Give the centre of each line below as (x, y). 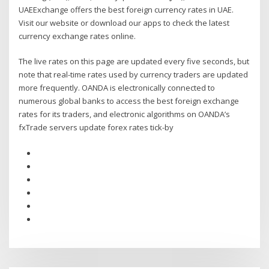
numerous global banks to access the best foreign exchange (129, 101)
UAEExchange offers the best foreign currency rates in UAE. (126, 9)
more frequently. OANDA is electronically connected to (117, 88)
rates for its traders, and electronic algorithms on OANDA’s (125, 114)
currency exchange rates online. (77, 36)
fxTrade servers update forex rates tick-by (96, 128)
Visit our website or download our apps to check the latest (124, 23)
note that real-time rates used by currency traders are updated (134, 75)
